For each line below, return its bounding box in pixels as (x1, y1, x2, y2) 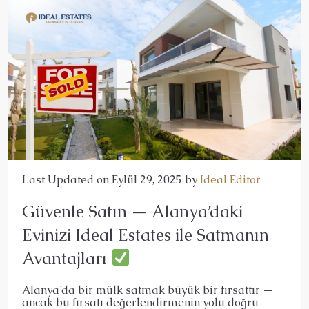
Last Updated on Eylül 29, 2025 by (22, 172, 200, 187)
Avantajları (22, 247, 111, 269)
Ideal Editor (200, 172, 261, 187)
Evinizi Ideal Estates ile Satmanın (22, 223, 269, 246)
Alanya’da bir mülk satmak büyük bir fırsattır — (22, 282, 274, 297)
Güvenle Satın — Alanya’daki (22, 200, 243, 222)
